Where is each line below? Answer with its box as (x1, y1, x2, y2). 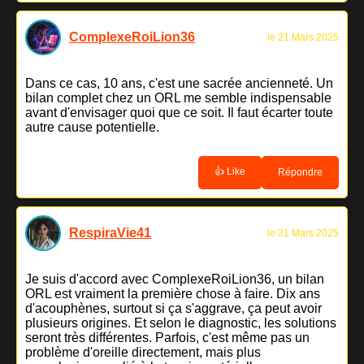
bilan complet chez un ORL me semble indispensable (25, 90, 331, 105)
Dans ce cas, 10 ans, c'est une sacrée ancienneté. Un (25, 76, 333, 90)
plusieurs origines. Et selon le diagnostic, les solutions (25, 315, 336, 330)
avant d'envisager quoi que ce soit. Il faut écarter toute (25, 105, 333, 119)
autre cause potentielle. (25, 119, 159, 134)
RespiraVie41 (69, 225, 151, 240)
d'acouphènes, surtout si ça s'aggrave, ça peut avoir (25, 301, 322, 315)
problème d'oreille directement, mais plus (25, 344, 261, 359)
